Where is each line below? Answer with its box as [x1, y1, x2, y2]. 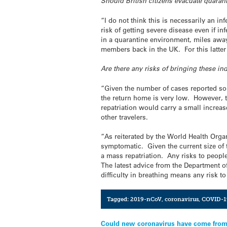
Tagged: [106, 195, 130, 203]
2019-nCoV [130, 195, 162, 203]
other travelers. [101, 112, 148, 122]
